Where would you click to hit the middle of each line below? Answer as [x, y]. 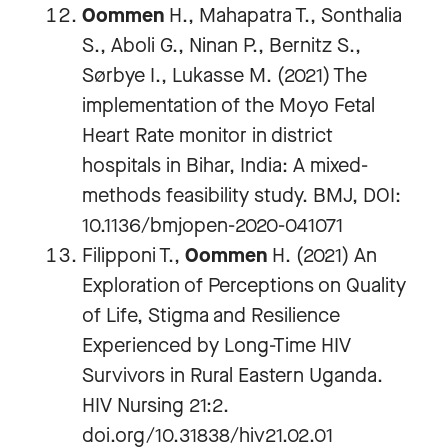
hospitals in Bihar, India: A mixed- [225, 165]
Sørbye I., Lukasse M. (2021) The [224, 75]
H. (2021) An [322, 255]
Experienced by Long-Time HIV [216, 345]
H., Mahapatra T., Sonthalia [285, 15]
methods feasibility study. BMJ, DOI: [241, 195]
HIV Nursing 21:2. [155, 405]
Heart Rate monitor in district [207, 135]
